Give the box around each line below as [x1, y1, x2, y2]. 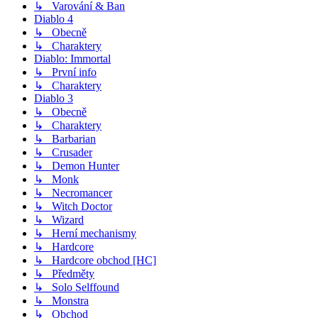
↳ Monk [34, 173, 79, 186]
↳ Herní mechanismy [34, 227, 136, 240]
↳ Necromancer [34, 187, 112, 199]
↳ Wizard [34, 214, 84, 226]
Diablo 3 [34, 92, 73, 105]
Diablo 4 [34, 13, 73, 26]
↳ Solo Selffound [34, 281, 119, 294]
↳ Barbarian [34, 133, 96, 146]
